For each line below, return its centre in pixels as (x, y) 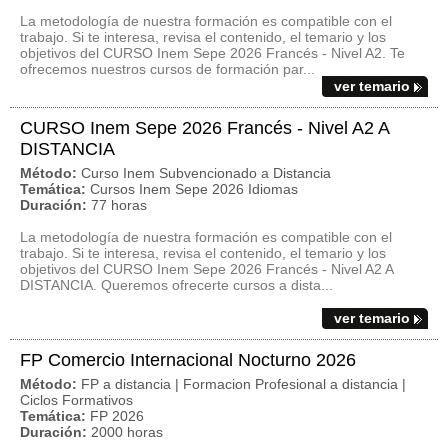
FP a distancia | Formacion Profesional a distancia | (243, 384)
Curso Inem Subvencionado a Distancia (206, 173)
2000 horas (127, 432)
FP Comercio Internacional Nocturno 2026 (188, 360)
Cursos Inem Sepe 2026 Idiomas (194, 189)
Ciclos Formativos (76, 400)
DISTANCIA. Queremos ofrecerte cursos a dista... (176, 285)
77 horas (119, 205)
